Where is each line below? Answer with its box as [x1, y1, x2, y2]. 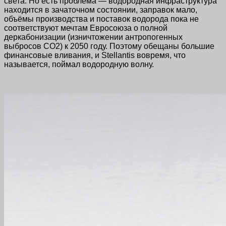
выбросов [4, 41, 43, 50]
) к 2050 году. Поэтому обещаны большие [60, 41, 214, 50]
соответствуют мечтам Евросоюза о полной [4, 23, 167, 32]
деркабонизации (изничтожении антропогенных [4, 32, 183, 41]
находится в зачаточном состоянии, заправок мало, [4, 5, 197, 14]
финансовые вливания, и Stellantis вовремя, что [4, 50, 186, 60]
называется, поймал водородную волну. [4, 60, 154, 69]
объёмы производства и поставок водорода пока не [4, 14, 199, 23]
